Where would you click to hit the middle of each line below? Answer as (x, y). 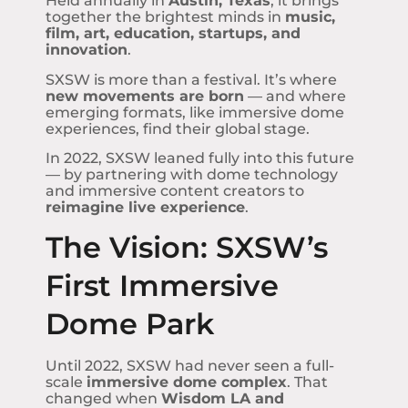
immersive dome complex (187, 382)
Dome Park (130, 324)
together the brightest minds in (165, 17)
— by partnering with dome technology (192, 174)
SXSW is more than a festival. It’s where (191, 79)
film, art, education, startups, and (173, 34)
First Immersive (162, 286)
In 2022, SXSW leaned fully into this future (200, 158)
